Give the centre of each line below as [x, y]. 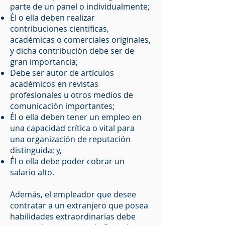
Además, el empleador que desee [73, 194]
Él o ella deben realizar [52, 18]
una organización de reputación [70, 139]
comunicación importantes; [62, 106]
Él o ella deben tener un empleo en [76, 117]
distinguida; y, [36, 150]
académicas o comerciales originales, [80, 40]
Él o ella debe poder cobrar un [67, 161]
